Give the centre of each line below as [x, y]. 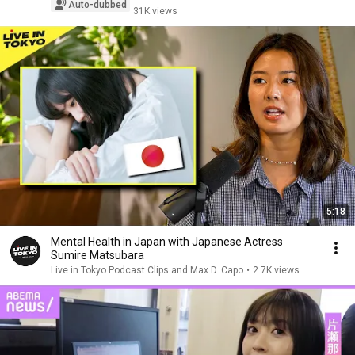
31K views [155, 11]
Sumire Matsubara [97, 255]
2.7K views [276, 270]
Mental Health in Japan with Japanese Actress [167, 242]
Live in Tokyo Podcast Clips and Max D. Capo [147, 270]
